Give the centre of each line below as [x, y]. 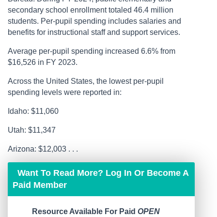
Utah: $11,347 [32, 130]
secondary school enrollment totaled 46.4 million [91, 10]
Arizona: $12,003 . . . [43, 149]
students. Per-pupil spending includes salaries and [94, 21]
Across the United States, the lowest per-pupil [86, 81]
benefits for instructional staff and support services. [94, 32]
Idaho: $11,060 [33, 111]
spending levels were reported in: [65, 93]
